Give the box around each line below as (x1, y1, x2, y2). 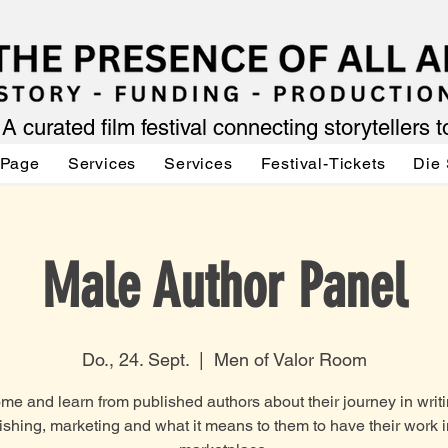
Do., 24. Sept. (81, 349, 189, 370)
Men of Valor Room (213, 349, 367, 370)
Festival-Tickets (260, 154, 386, 173)
